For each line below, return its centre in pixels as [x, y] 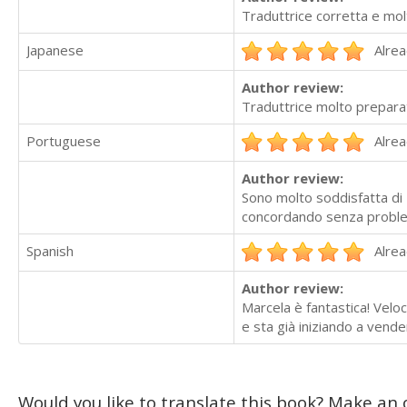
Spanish [50, 251]
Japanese [55, 50]
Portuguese [64, 141]
